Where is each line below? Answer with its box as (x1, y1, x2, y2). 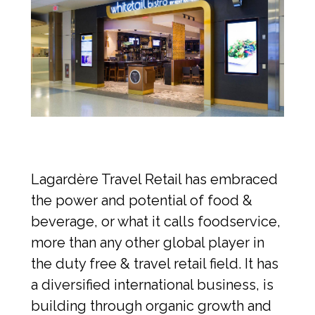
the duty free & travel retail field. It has (31, 255, 278, 272)
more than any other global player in (31, 233, 264, 251)
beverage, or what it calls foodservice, (31, 212, 281, 230)
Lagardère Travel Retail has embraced (31, 170, 278, 188)
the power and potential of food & (31, 191, 252, 209)
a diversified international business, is (31, 276, 274, 293)
